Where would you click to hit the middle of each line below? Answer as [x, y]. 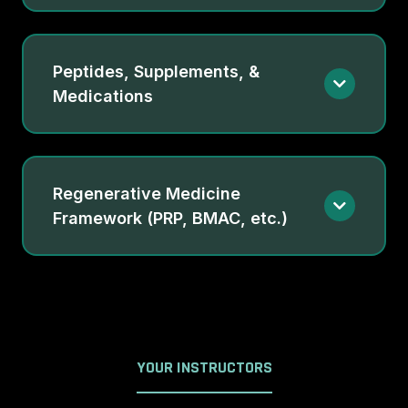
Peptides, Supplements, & [156, 72]
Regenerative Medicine [147, 194]
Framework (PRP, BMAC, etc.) [170, 219]
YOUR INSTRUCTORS [204, 368]
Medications [103, 97]
